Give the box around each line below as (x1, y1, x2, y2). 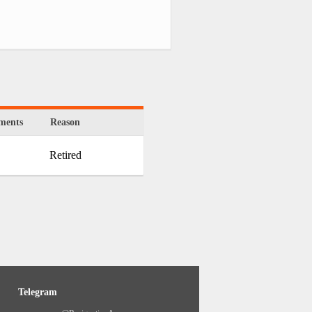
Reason (50, 117, 80, 128)
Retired (49, 149, 81, 162)
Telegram (18, 287, 57, 298)
